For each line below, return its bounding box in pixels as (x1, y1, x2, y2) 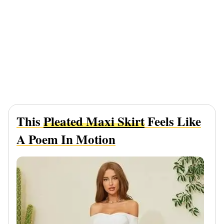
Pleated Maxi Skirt (43, 111, 144, 130)
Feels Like (144, 111, 201, 130)
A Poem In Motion (16, 129, 115, 148)
